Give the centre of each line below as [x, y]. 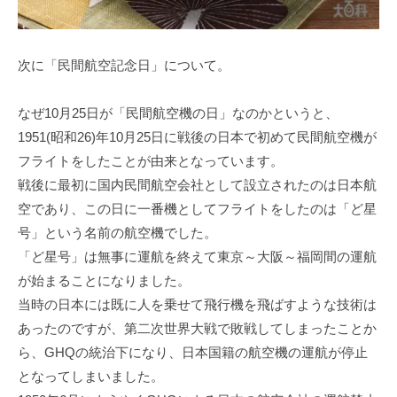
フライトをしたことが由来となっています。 [151, 161]
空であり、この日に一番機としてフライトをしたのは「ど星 [197, 209]
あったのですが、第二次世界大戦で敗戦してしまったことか [197, 329]
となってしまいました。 [91, 377]
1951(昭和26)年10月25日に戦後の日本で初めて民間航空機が [197, 137]
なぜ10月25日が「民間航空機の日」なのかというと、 [178, 113]
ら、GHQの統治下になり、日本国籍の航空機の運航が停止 [193, 353]
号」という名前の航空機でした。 [117, 233]
